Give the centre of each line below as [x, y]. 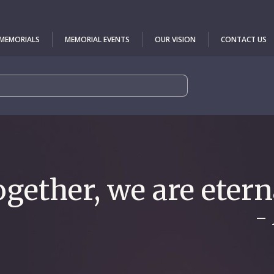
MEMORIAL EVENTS [97, 39]
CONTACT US [244, 39]
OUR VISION [175, 39]
